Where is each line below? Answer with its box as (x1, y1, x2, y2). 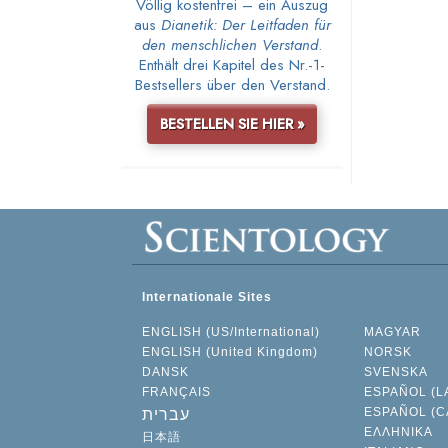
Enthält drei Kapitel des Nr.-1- (139, 53, 325, 76)
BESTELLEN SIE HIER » (159, 113, 305, 134)
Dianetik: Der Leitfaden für (160, 13, 331, 36)
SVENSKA (363, 365, 428, 380)
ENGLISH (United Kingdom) (142, 345, 318, 360)
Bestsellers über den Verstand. (134, 73, 330, 96)
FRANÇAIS (142, 385, 211, 400)
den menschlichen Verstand (142, 33, 318, 56)
